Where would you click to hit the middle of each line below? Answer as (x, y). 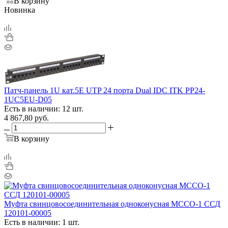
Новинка (20, 10)
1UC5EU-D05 (28, 99)
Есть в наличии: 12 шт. (44, 108)
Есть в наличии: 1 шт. (42, 222)
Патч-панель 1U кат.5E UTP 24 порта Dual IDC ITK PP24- (105, 90)
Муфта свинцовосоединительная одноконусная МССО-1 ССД (112, 204)
